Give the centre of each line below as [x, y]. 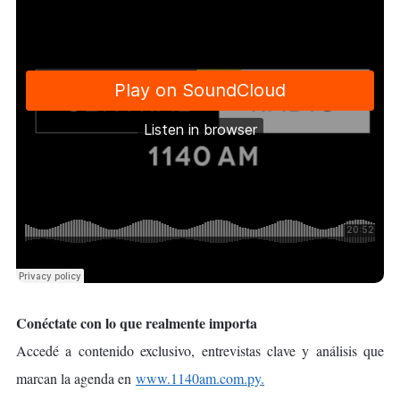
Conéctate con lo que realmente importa [137, 323]
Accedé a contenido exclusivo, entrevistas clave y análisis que [200, 351]
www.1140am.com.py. [200, 379]
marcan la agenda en [76, 379]
